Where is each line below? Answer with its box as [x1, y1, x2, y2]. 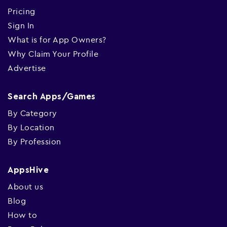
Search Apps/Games [8, 92, 96, 101]
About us [8, 181, 43, 192]
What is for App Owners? [8, 34, 106, 45]
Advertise [8, 63, 46, 73]
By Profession [8, 136, 61, 146]
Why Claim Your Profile [8, 49, 98, 59]
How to [8, 210, 37, 220]
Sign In [8, 20, 34, 30]
